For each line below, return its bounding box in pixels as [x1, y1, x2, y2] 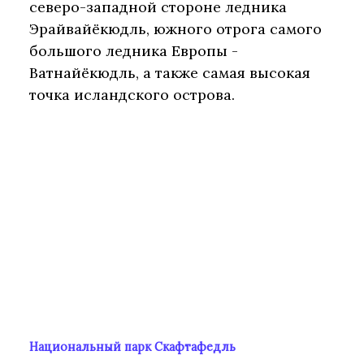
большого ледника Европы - [29, 41, 238, 60]
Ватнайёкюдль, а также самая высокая [29, 63, 310, 82]
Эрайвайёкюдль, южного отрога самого [29, 19, 322, 38]
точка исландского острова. [29, 84, 235, 104]
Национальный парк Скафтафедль [29, 340, 236, 355]
